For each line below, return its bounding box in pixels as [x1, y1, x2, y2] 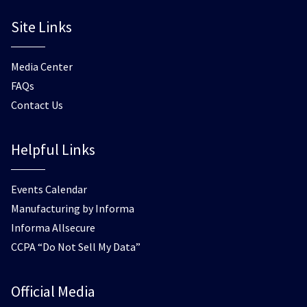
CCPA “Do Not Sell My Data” [11, 240, 140, 254]
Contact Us [11, 98, 63, 112]
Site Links [11, 17, 72, 36]
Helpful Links [11, 140, 95, 159]
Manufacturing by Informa [11, 201, 134, 215]
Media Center [11, 60, 73, 73]
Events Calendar [11, 182, 87, 196]
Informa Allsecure [11, 221, 95, 234]
